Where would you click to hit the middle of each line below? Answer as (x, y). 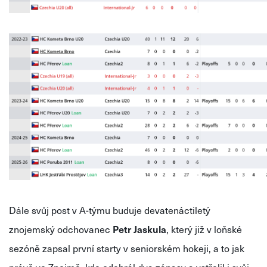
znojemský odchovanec (61, 229)
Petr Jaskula (139, 229)
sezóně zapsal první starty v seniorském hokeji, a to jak (127, 248)
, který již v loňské (204, 229)
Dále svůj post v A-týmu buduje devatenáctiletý (110, 210)
